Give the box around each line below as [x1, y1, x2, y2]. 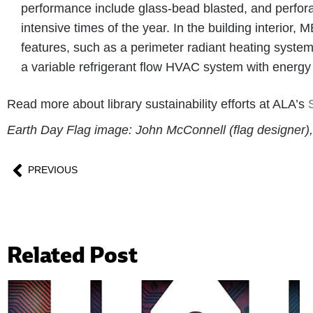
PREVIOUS [28, 164, 78, 176]
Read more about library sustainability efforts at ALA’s [7, 96, 308, 111]
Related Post [7, 239, 138, 270]
